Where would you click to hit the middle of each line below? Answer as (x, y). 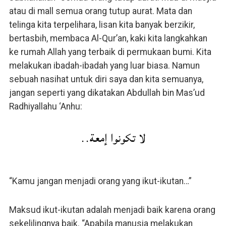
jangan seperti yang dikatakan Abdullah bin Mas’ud (107, 93)
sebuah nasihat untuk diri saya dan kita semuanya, (106, 79)
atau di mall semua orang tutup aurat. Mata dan (100, 11)
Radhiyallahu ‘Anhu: (45, 106)
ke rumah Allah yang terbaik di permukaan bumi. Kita (110, 52)
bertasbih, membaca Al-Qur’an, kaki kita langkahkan (108, 38)
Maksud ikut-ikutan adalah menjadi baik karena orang (112, 210)
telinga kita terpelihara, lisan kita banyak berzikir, (102, 24)
